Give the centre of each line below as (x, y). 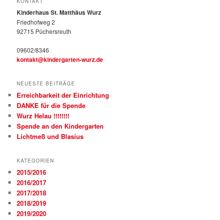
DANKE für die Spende (51, 105)
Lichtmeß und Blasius (50, 136)
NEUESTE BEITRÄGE (46, 83)
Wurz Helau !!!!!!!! (43, 115)
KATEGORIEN (36, 161)
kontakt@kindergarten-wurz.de (60, 59)
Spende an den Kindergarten (60, 126)
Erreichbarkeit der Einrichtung (63, 95)
